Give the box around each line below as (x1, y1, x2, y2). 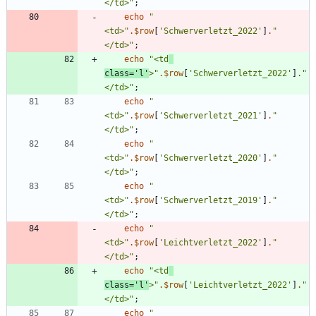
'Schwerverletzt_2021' (159, 111, 262, 121)
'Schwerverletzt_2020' (159, 153, 262, 164)
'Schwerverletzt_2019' (159, 195, 262, 206)
